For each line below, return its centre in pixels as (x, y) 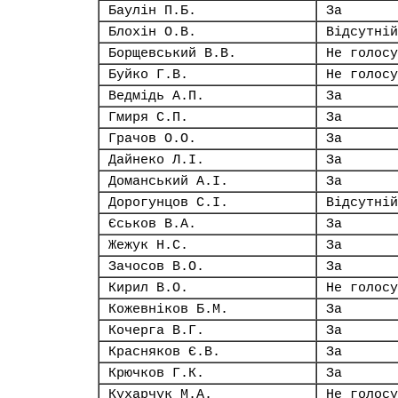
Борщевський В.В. (172, 53)
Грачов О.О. (152, 139)
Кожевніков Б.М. (168, 309)
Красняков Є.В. (164, 352)
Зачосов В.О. (156, 267)
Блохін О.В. (152, 32)
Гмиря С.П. (148, 117)
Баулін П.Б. (152, 11)
